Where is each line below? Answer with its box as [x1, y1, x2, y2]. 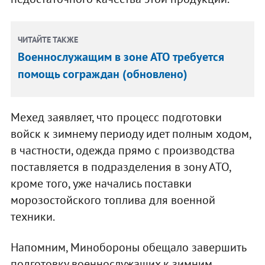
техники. [10, 209, 55, 225]
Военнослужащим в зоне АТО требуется [18, 49, 225, 65]
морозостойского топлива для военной [10, 192, 215, 208]
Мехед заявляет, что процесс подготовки [10, 109, 222, 125]
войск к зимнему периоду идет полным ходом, [10, 126, 251, 142]
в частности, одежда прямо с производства [10, 143, 235, 159]
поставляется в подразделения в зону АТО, [10, 159, 231, 175]
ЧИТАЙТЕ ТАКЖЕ [18, 34, 79, 46]
